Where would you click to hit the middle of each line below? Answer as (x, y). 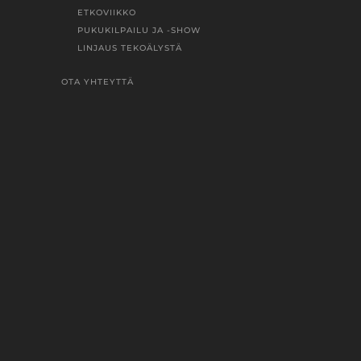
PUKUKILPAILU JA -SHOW (139, 30)
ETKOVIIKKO (107, 12)
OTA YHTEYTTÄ (98, 82)
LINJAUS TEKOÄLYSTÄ (130, 48)
